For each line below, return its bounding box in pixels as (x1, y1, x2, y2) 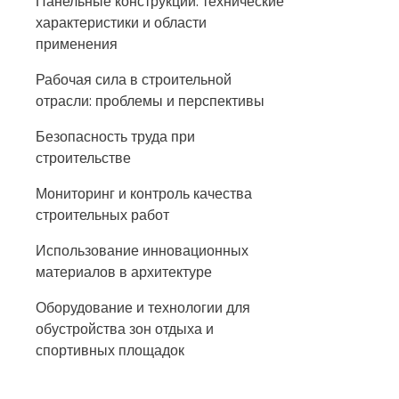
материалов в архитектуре (36, 262, 212, 282)
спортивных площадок (36, 340, 184, 361)
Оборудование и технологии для (36, 297, 250, 318)
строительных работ (36, 205, 169, 225)
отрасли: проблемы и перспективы (36, 91, 265, 111)
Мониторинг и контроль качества (36, 183, 252, 204)
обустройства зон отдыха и (36, 319, 214, 339)
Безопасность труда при (36, 126, 195, 147)
